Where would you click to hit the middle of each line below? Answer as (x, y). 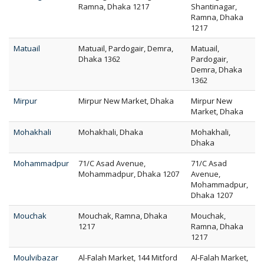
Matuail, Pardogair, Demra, (126, 48)
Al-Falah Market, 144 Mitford (128, 258)
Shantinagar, (214, 6)
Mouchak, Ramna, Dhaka (123, 216)
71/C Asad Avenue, (112, 163)
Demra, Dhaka (217, 70)
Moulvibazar (36, 258)
